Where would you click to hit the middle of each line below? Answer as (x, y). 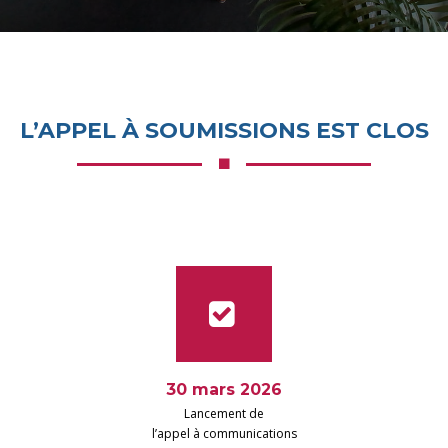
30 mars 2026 (224, 389)
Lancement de (224, 413)
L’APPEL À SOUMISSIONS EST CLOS (224, 130)
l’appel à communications (224, 433)
